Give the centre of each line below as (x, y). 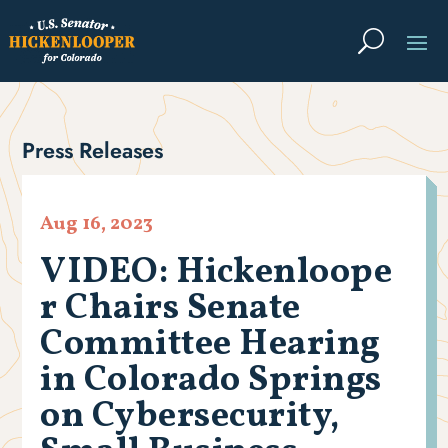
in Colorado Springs (211, 381)
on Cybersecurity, (190, 417)
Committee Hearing (210, 345)
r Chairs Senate (170, 309)
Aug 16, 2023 (97, 224)
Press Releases (93, 151)
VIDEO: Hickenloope (216, 273)
